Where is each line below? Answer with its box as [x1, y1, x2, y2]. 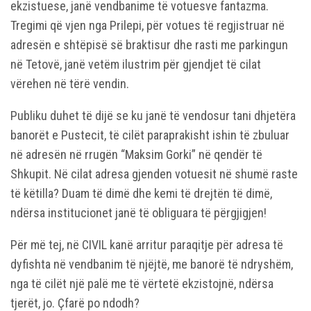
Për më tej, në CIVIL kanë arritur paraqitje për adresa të [10, 237, 283, 253]
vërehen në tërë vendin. [10, 76, 129, 92]
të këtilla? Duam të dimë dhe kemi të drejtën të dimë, [10, 186, 272, 201]
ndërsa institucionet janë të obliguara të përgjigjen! [10, 205, 267, 221]
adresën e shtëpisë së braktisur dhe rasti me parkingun [10, 37, 288, 53]
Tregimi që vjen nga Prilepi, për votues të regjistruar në [10, 18, 285, 33]
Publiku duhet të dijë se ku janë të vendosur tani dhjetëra [10, 108, 296, 124]
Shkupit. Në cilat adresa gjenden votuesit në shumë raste [10, 167, 298, 182]
